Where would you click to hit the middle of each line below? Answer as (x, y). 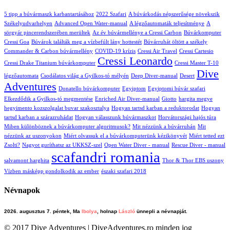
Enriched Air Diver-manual (127, 99)
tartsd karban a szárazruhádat (39, 117)
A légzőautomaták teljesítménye (167, 23)
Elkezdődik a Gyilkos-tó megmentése (49, 99)
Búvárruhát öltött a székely (176, 42)
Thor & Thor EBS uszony (193, 160)
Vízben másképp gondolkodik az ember (52, 171)
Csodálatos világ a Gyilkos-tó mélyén (85, 75)
